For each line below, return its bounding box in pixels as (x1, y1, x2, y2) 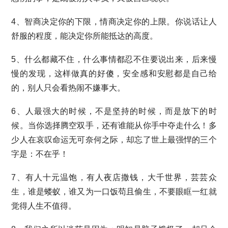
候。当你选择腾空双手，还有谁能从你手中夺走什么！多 (11, 121, 217, 130)
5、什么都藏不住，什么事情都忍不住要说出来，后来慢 (11, 55, 217, 64)
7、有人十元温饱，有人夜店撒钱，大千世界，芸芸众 (11, 173, 217, 182)
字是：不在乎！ (11, 150, 69, 158)
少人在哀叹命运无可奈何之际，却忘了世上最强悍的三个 (11, 135, 217, 144)
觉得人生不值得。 (11, 202, 77, 210)
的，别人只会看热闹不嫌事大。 (11, 83, 126, 92)
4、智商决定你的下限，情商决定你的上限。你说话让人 (11, 17, 217, 26)
